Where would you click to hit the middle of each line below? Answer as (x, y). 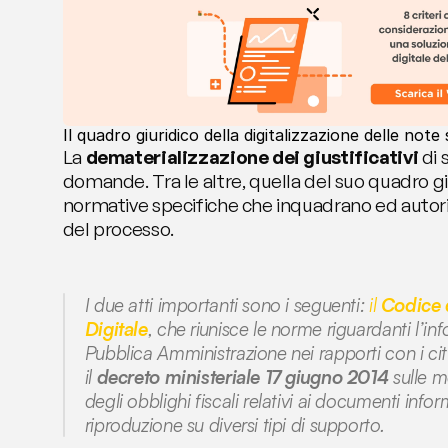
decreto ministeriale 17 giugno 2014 (242, 377)
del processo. (118, 229)
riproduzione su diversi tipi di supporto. (234, 425)
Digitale (116, 329)
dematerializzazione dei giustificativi (252, 157)
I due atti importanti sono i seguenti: (226, 305)
